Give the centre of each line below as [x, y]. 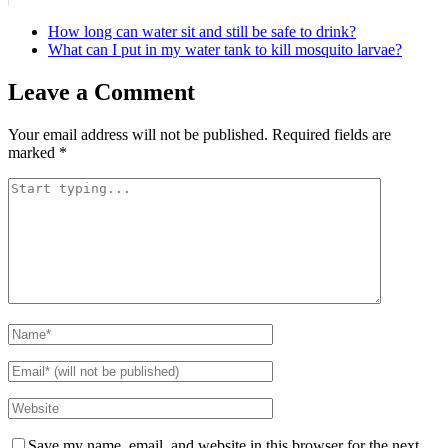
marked [33, 152]
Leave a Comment [101, 91]
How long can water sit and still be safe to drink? [202, 31]
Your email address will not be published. [138, 134]
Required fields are [331, 134]
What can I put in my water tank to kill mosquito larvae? [225, 49]
